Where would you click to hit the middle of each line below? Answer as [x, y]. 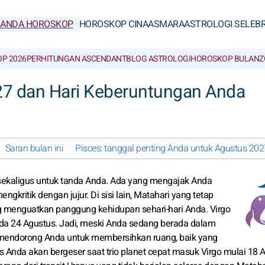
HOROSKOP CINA [113, 24]
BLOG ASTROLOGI [158, 59]
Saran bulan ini [34, 148]
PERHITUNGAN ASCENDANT [76, 59]
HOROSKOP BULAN [225, 59]
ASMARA [166, 24]
